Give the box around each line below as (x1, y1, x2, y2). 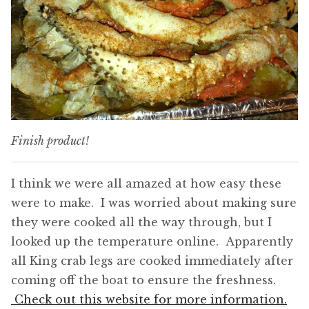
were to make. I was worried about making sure (11, 196, 297, 210)
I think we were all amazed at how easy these (11, 177, 281, 191)
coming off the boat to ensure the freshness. (11, 273, 276, 288)
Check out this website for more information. (11, 292, 287, 307)
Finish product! (11, 134, 89, 148)
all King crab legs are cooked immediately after (11, 254, 293, 268)
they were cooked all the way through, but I (11, 215, 272, 230)
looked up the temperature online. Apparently (11, 235, 293, 249)
